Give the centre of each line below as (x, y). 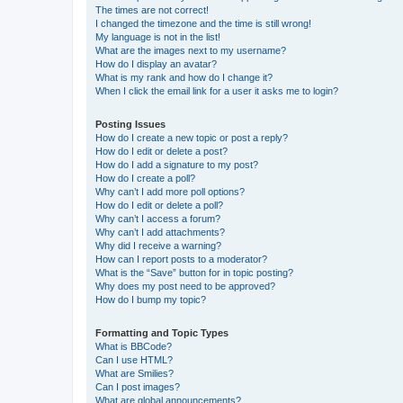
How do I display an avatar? (156, 63)
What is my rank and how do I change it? (184, 77)
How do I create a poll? (145, 178)
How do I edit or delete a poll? (159, 205)
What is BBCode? (134, 346)
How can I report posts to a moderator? (181, 259)
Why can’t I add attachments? (160, 232)
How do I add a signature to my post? (177, 164)
